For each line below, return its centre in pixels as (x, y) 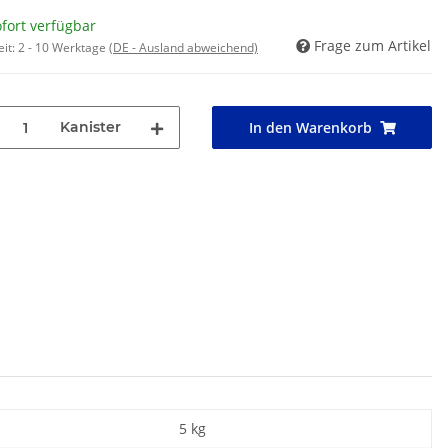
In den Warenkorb (310, 128)
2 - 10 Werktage (63, 48)
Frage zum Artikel (372, 46)
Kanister (90, 127)
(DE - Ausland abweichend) (183, 48)
